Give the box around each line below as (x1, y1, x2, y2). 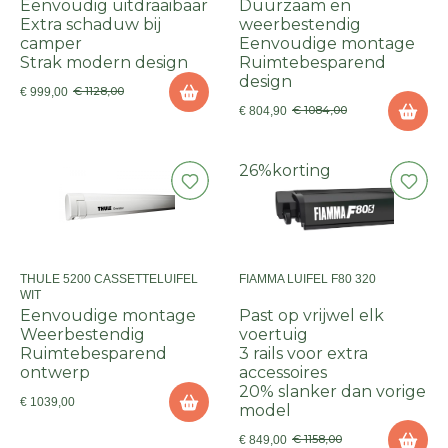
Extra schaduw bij (20, 15, 161, 34)
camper (20, 34, 82, 53)
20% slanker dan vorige (239, 382, 426, 401)
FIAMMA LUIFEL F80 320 (239, 272, 376, 286)
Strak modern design (20, 53, 188, 72)
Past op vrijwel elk (239, 306, 384, 325)
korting (272, 161, 331, 180)
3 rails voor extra (239, 344, 368, 363)
